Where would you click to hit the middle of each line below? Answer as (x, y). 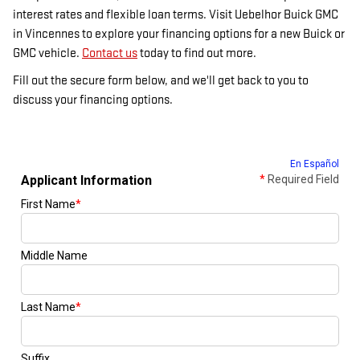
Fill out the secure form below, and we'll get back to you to (161, 81)
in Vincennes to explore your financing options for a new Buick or (179, 34)
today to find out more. (197, 53)
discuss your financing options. (93, 100)
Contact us (110, 53)
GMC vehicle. (47, 53)
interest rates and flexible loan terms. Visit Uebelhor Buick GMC (176, 15)
